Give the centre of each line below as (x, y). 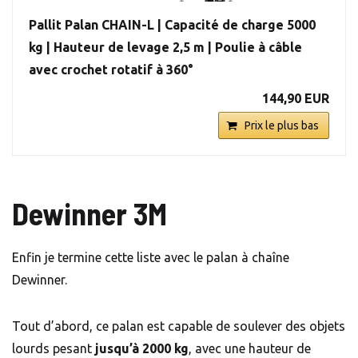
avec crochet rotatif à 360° (111, 70)
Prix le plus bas (282, 126)
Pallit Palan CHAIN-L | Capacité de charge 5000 (172, 25)
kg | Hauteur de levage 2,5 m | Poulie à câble (165, 48)
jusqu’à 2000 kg (142, 349)
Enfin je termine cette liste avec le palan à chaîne (151, 258)
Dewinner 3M (89, 214)
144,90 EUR (296, 99)
